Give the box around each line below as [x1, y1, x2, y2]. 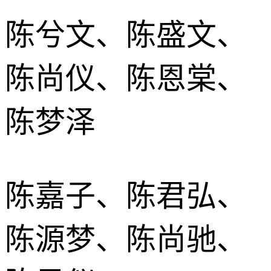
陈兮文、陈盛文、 [5, 18, 247, 52]
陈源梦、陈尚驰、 [5, 222, 247, 256]
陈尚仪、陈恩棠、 [5, 61, 247, 96]
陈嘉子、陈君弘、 [5, 178, 247, 213]
